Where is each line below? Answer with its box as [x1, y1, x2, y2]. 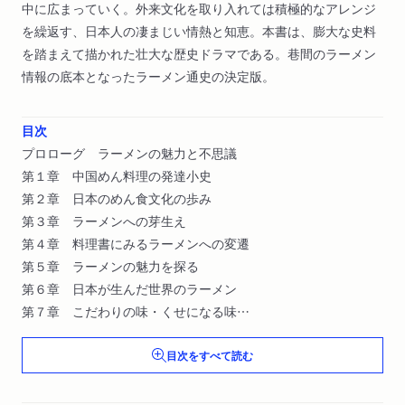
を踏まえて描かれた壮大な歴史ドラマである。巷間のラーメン [22, 44, 376, 63]
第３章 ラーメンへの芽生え [22, 212, 186, 231]
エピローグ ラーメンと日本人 [22, 325, 199, 344]
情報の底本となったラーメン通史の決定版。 [22, 67, 275, 86]
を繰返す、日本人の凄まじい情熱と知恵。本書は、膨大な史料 [22, 22, 376, 41]
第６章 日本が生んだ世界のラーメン [22, 279, 237, 298]
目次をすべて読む [166, 346, 253, 363]
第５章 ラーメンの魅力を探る [22, 257, 199, 276]
